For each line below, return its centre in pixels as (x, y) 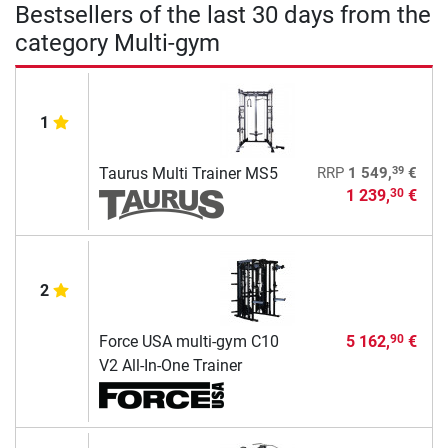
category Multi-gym (117, 42)
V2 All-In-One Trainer (170, 365)
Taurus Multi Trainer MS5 (188, 173)
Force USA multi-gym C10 (188, 341)
